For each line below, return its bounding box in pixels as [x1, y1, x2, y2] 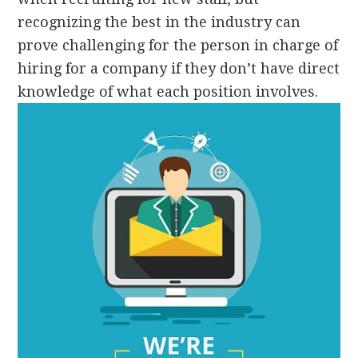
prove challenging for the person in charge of [18, 37, 339, 54]
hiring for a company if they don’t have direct [18, 60, 340, 77]
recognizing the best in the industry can [18, 14, 301, 30]
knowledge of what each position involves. [18, 83, 319, 100]
